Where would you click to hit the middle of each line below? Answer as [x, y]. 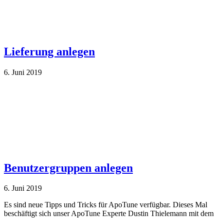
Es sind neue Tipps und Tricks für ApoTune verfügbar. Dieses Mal [106, 205]
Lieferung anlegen [49, 51]
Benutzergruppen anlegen [68, 168]
